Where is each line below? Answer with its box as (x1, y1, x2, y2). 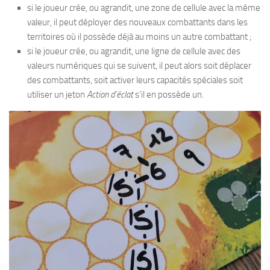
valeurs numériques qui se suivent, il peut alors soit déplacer (27, 60, 251, 71)
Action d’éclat (87, 89, 133, 100)
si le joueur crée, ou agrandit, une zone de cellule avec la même (27, 2, 260, 13)
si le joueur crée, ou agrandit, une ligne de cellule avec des (27, 46, 240, 57)
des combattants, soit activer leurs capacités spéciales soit (27, 75, 243, 86)
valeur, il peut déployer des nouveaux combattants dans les (27, 17, 248, 28)
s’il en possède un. (133, 89, 204, 100)
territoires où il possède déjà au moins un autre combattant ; (27, 31, 252, 42)
